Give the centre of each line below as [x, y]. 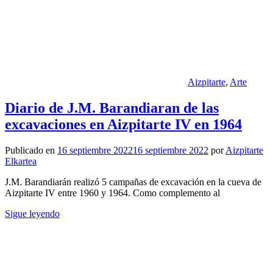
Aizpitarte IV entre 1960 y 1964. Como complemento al [112, 193]
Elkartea [21, 161]
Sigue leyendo [32, 214]
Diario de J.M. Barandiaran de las [112, 108]
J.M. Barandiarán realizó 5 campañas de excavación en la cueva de [133, 182]
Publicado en [31, 151]
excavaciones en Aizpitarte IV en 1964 [123, 125]
